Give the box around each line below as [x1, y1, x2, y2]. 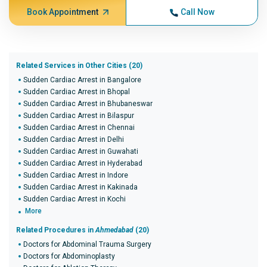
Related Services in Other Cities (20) [16, 61, 142, 70]
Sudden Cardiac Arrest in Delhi [23, 135, 124, 144]
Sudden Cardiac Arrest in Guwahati [23, 147, 138, 156]
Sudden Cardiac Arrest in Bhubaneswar [23, 100, 153, 108]
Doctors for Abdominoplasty [23, 252, 115, 260]
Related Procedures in [16, 226, 95, 234]
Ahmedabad [95, 226, 133, 234]
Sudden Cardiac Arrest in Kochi [23, 195, 126, 203]
